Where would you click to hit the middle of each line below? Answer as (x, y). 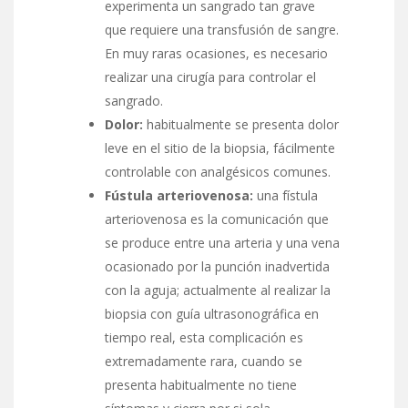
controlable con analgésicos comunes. (218, 171)
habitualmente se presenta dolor (241, 124)
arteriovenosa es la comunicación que (217, 219)
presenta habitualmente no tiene (201, 384)
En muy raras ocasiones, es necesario (216, 53)
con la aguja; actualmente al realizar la (218, 290)
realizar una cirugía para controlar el (210, 76)
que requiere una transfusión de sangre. (222, 29)
